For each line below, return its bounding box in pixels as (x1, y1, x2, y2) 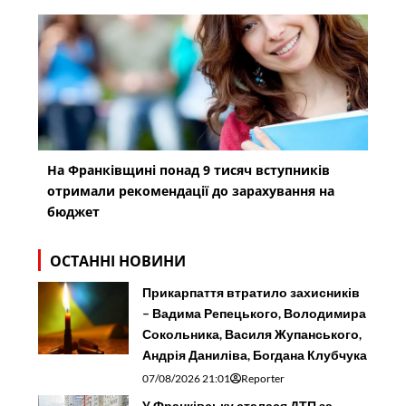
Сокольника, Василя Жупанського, (142, 325, 362, 342)
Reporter (241, 371, 285, 385)
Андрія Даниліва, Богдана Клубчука (142, 346, 368, 362)
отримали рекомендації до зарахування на (47, 181, 335, 199)
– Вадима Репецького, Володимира (142, 304, 367, 321)
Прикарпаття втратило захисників (142, 284, 361, 300)
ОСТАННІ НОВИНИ (50, 250, 187, 271)
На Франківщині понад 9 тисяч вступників (47, 160, 331, 179)
